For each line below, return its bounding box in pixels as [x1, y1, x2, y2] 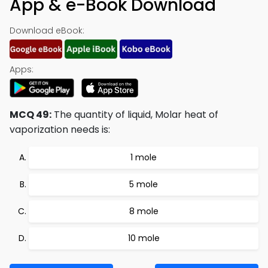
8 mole [129, 205, 159, 217]
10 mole [127, 232, 160, 244]
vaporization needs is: [10, 123, 110, 136]
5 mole [129, 178, 158, 190]
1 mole [130, 151, 157, 163]
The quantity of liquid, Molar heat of [51, 108, 218, 121]
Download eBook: [10, 25, 84, 36]
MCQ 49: [10, 108, 51, 121]
